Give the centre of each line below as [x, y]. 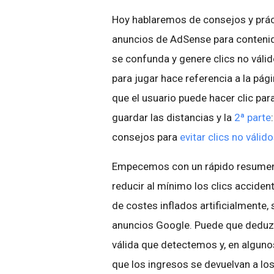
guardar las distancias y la [172, 117]
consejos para [146, 137]
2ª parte [251, 117]
